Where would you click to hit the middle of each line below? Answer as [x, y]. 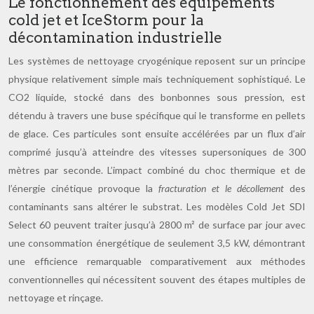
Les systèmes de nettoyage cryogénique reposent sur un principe [157, 61]
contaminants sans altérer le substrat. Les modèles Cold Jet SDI [157, 206]
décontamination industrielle [115, 37]
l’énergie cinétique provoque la [83, 188]
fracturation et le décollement [221, 188]
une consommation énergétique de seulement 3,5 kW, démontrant [157, 243]
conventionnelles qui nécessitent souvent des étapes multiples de [157, 279]
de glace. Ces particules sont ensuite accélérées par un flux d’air [157, 134]
